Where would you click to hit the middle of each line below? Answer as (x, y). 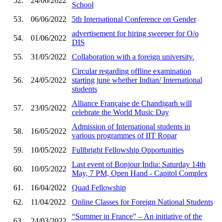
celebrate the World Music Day (120, 112)
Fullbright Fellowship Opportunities (128, 150)
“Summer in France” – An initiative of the (137, 216)
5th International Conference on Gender (134, 19)
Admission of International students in (131, 126)
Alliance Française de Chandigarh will (132, 103)
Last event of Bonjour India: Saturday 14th (139, 164)
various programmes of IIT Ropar (124, 135)
